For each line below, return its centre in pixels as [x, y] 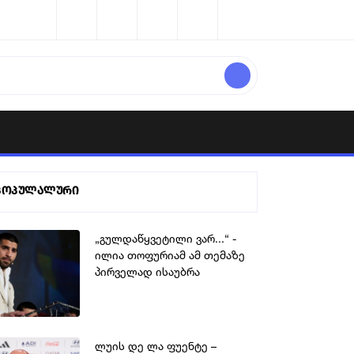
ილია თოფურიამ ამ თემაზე [169, 255]
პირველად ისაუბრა [147, 272]
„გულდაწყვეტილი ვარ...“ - [165, 239]
